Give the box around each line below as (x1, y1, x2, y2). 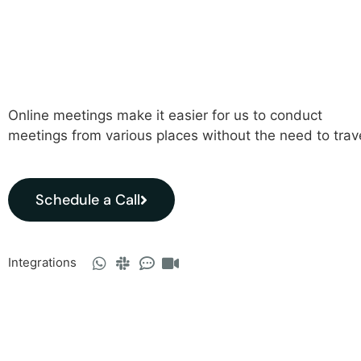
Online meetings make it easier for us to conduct (8, 107, 322, 124)
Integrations (8, 255, 77, 271)
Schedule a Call (35, 190, 140, 210)
